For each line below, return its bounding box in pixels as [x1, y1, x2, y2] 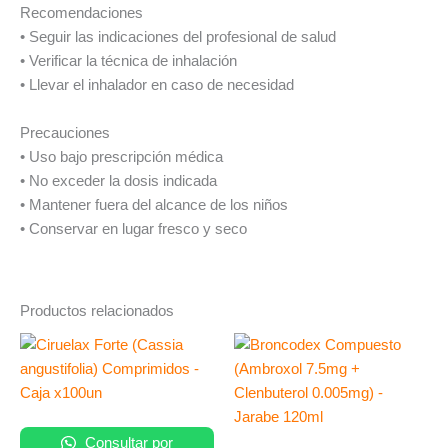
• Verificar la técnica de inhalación [20, 53, 237, 70]
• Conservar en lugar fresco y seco [20, 220, 247, 237]
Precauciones [20, 124, 110, 141]
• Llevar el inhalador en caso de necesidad [20, 77, 294, 94]
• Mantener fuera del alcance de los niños [20, 196, 288, 213]
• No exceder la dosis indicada [20, 172, 217, 189]
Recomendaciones [20, 5, 143, 22]
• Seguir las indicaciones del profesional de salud [20, 29, 336, 46]
